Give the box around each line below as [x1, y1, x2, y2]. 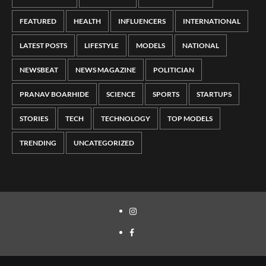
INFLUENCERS [118, 17, 166, 26]
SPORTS [153, 90, 179, 99]
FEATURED [20, 17, 56, 26]
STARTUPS [197, 90, 232, 99]
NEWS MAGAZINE [75, 65, 136, 75]
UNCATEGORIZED [74, 138, 134, 148]
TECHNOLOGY [101, 114, 150, 123]
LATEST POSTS [20, 41, 67, 50]
